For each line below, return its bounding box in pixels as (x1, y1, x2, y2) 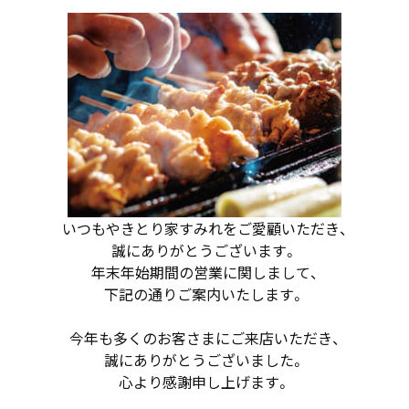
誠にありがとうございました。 (104, 349, 305, 372)
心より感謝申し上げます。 (119, 371, 290, 393)
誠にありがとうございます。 (111, 239, 298, 262)
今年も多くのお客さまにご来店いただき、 (68, 327, 341, 350)
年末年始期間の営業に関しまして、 (90, 261, 319, 284)
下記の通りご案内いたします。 (104, 283, 305, 306)
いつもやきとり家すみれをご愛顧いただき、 (61, 217, 348, 240)
